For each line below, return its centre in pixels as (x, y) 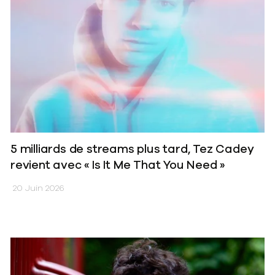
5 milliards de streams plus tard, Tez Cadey (132, 149)
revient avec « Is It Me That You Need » (118, 165)
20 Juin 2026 (37, 188)
